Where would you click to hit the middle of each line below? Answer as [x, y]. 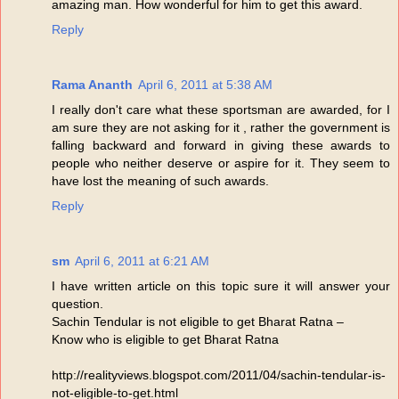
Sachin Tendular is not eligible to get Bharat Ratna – [198, 321]
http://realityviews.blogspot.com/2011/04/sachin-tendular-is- [219, 375]
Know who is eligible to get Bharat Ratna [165, 339]
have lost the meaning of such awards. [160, 180]
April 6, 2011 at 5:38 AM [205, 84]
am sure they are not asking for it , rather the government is [221, 127]
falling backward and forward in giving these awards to [221, 145]
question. [77, 303]
